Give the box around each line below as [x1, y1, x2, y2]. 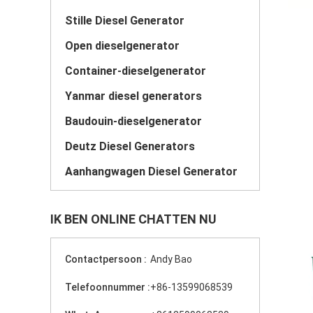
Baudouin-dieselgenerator [65, 115, 202, 128]
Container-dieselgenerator [65, 64, 206, 78]
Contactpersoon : [65, 254, 147, 265]
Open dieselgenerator [65, 39, 180, 52]
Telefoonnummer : [65, 282, 150, 293]
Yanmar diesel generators [65, 89, 202, 103]
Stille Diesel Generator [65, 14, 184, 27]
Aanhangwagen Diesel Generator [65, 165, 238, 178]
